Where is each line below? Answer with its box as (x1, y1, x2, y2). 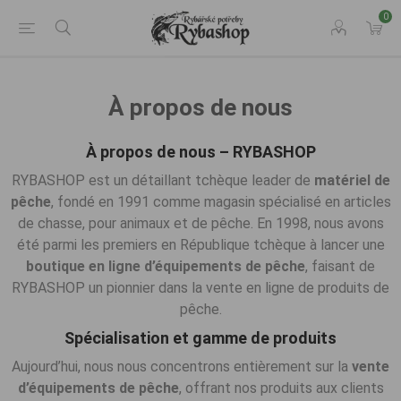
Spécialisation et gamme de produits (64, 328, 337, 347)
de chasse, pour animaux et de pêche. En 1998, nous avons (17, 215, 384, 232)
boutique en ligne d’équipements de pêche (26, 258, 305, 275)
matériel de (313, 172, 390, 189)
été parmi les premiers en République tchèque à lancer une (16, 236, 385, 253)
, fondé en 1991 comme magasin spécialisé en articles (50, 193, 391, 210)
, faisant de (305, 258, 375, 275)
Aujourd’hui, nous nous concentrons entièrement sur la (12, 358, 352, 375)
